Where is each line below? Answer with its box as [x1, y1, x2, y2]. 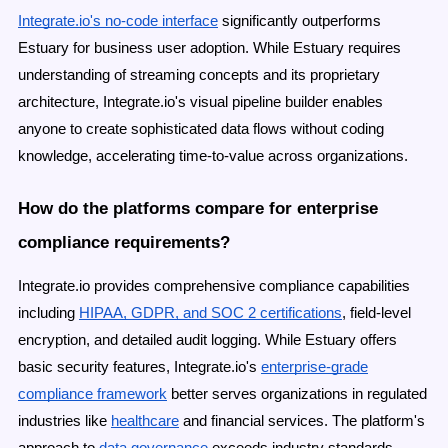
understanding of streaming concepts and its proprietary [18, 67, 380, 84]
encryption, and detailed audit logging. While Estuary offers [18, 331, 397, 348]
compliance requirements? [18, 231, 230, 252]
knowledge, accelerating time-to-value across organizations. [18, 148, 408, 165]
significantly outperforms [218, 13, 381, 30]
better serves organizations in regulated [167, 385, 427, 402]
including [18, 304, 75, 321]
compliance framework [18, 385, 167, 402]
